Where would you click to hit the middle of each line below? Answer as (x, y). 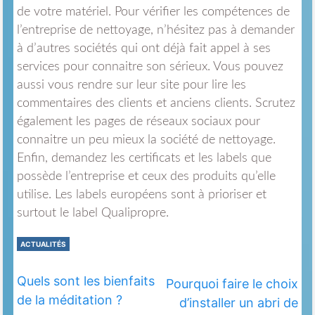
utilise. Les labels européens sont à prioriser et (141, 195)
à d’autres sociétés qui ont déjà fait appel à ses (143, 49)
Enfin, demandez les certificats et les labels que (144, 159)
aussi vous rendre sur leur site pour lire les (131, 85)
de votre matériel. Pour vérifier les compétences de (153, 12)
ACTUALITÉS (43, 244)
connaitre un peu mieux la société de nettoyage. (146, 140)
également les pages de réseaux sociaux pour (138, 122)
